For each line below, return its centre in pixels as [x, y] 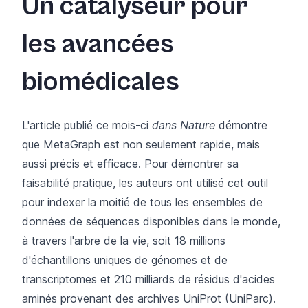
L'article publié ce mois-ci [87, 125]
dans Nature [184, 125]
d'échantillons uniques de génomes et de [125, 260]
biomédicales [101, 81]
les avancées [98, 44]
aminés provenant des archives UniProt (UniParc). [149, 298]
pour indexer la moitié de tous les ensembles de [142, 202]
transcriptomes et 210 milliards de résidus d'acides [148, 279]
